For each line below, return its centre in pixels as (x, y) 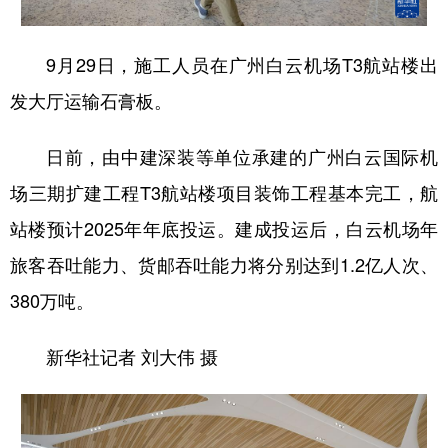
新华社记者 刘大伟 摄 (132, 356)
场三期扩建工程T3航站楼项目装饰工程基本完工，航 (224, 192)
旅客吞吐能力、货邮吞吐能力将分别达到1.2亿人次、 (224, 264)
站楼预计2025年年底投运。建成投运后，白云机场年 (224, 228)
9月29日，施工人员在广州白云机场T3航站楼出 (242, 64)
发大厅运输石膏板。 (91, 100)
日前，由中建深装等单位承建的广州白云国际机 (242, 156)
